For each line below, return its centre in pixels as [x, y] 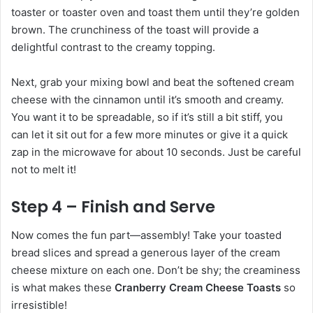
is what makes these [63, 287]
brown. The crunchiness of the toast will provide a [135, 30]
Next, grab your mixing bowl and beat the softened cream [153, 82]
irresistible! [39, 305]
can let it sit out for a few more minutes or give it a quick [150, 135]
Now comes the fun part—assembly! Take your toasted [146, 235]
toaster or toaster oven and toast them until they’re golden [155, 13]
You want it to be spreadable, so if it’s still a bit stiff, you [147, 117]
